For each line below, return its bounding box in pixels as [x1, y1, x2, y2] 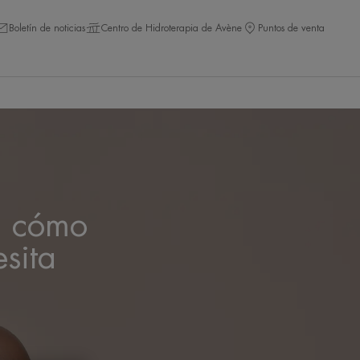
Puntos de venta [258, 22, 325, 33]
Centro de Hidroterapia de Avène [101, 22, 242, 33]
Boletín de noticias [9, 22, 85, 33]
